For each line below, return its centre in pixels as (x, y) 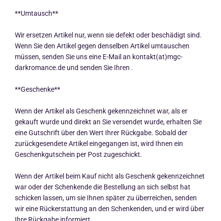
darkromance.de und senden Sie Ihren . (74, 68)
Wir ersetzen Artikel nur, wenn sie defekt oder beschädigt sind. (108, 35)
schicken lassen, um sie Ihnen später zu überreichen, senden (106, 198)
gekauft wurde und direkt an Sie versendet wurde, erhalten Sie (108, 122)
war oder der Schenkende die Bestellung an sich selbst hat (103, 187)
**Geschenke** (37, 90)
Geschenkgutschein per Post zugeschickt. (78, 154)
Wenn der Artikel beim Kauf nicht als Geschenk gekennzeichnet (110, 176)
